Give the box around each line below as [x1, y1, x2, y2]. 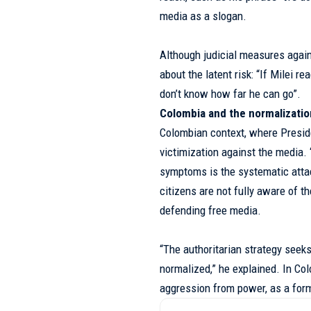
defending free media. [160, 203, 262, 217]
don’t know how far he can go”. [160, 86, 301, 101]
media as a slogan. [160, 8, 247, 23]
